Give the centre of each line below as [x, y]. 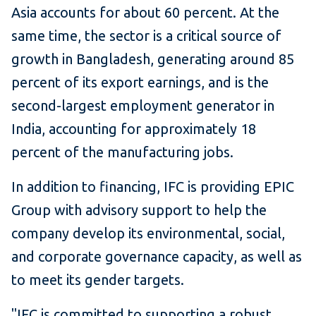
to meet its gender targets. [98, 279]
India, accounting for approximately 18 [134, 128]
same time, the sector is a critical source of [146, 35]
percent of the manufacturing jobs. [122, 152]
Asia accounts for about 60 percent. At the [145, 12]
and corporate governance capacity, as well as [157, 256]
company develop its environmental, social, [148, 233]
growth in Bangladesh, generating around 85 [153, 59]
